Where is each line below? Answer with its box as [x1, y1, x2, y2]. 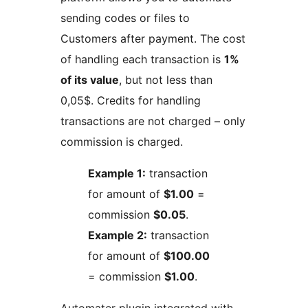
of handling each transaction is [60, 52, 224, 67]
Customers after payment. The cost [60, 32, 245, 46]
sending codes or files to [60, 11, 190, 25]
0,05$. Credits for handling [60, 93, 201, 108]
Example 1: [88, 166, 146, 181]
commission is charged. [60, 135, 183, 149]
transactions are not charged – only [60, 114, 245, 129]
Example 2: [88, 228, 147, 243]
